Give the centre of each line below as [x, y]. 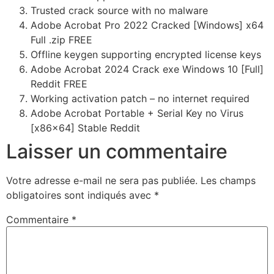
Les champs [228, 181]
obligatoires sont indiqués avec [80, 195]
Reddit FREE [59, 84]
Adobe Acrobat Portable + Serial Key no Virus [137, 113]
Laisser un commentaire [117, 152]
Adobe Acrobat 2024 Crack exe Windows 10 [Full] [147, 69]
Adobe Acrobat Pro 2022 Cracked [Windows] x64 [147, 25]
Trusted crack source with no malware [119, 11]
